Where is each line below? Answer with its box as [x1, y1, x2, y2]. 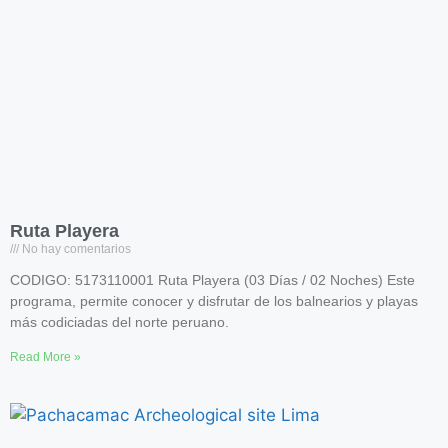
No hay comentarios [19, 242, 131, 256]
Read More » [10, 350, 81, 364]
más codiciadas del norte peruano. [10, 314, 229, 330]
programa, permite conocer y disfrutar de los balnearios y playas [10, 293, 418, 309]
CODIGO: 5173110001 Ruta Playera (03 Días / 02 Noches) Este [10, 272, 415, 288]
